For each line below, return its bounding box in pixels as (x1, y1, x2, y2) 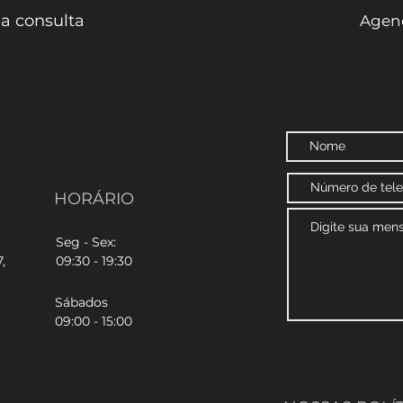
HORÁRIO (54, 188, 134, 209)
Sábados (55, 293, 108, 310)
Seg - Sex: (56, 233, 116, 250)
